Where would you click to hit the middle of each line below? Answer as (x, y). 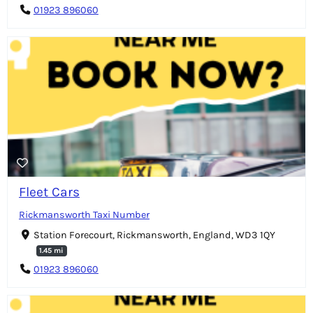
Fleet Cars (49, 191)
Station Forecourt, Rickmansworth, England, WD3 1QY (154, 235)
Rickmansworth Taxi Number (84, 214)
